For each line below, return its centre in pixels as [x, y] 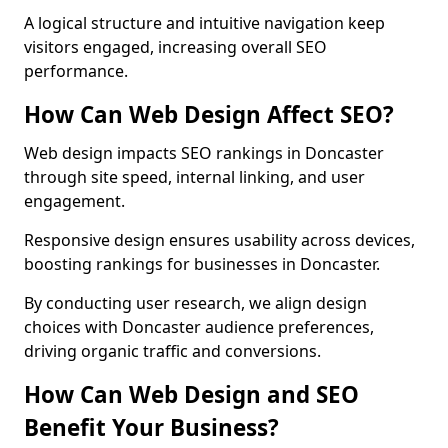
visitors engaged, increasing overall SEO [175, 47]
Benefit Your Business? [151, 427]
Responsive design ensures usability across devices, [219, 240]
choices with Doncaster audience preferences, [199, 327]
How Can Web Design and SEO [191, 394]
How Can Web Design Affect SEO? [209, 114]
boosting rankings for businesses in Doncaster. [202, 264]
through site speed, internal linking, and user [194, 177]
